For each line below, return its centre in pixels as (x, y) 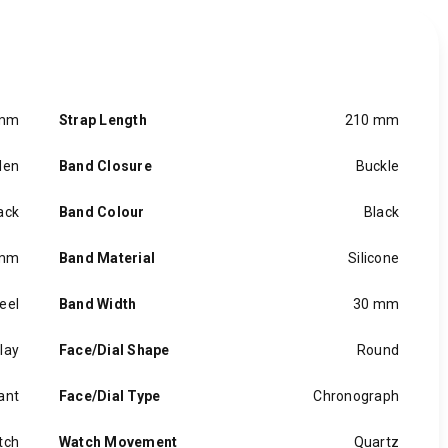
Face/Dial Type (110, 396)
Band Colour (102, 212)
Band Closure (105, 166)
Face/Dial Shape (114, 350)
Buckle (377, 166)
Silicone (373, 258)
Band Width (98, 304)
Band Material (107, 258)
